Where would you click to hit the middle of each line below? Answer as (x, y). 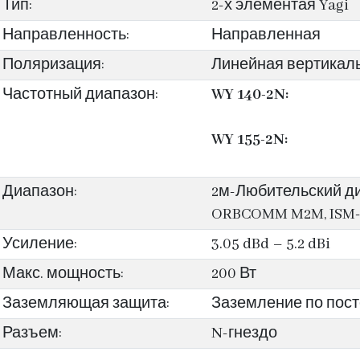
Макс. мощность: (63, 274)
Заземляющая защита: (86, 304)
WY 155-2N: (249, 140)
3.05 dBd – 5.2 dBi (270, 244)
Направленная (266, 35)
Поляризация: (53, 65)
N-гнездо (244, 333)
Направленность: (66, 35)
